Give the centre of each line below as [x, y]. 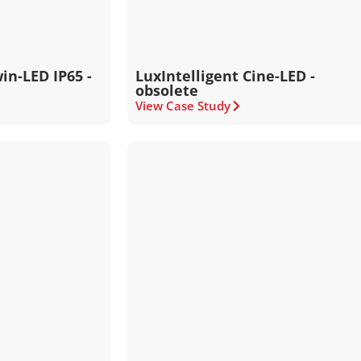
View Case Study [183, 106]
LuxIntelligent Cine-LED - [226, 76]
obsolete [167, 90]
